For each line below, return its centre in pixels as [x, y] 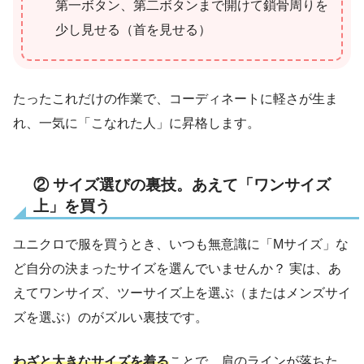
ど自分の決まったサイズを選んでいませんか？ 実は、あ [177, 269]
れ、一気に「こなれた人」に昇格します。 [136, 123]
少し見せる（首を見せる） [133, 29]
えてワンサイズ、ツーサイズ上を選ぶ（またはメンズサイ [182, 293]
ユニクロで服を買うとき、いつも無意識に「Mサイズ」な [181, 245]
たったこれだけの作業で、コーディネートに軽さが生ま [175, 98]
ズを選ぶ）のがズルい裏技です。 [110, 318]
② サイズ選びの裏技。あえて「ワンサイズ [182, 184]
